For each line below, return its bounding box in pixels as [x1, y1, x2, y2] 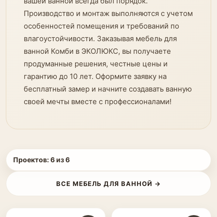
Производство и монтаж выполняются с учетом [24, 9, 193, 18]
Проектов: [13, 155, 50, 164]
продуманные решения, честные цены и [24, 59, 168, 68]
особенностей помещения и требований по [24, 21, 179, 31]
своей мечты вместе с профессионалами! [24, 97, 171, 106]
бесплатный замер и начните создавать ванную [24, 84, 192, 93]
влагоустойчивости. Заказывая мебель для [24, 34, 177, 43]
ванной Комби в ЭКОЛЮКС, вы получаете [24, 46, 171, 56]
